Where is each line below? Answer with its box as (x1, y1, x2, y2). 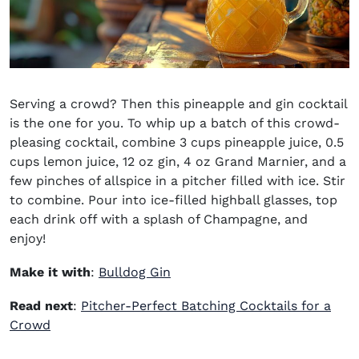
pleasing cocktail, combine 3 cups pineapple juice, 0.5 (10, 135, 344, 151)
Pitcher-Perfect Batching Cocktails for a (81, 298, 331, 314)
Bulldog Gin (99, 264, 171, 280)
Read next (10, 298, 73, 314)
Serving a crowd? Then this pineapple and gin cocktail (10, 96, 347, 112)
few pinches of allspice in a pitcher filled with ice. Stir (10, 173, 345, 189)
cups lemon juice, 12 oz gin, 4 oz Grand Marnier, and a (10, 154, 346, 170)
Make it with (10, 264, 91, 280)
